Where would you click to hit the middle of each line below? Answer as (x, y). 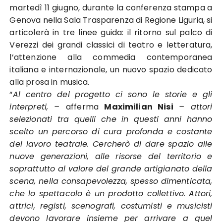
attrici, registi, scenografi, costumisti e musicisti (111, 206)
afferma (85, 107)
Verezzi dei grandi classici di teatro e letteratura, (111, 45)
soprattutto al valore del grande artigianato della (111, 169)
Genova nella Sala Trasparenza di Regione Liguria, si (111, 20)
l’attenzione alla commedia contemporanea (111, 57)
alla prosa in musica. (50, 82)
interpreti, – (38, 107)
